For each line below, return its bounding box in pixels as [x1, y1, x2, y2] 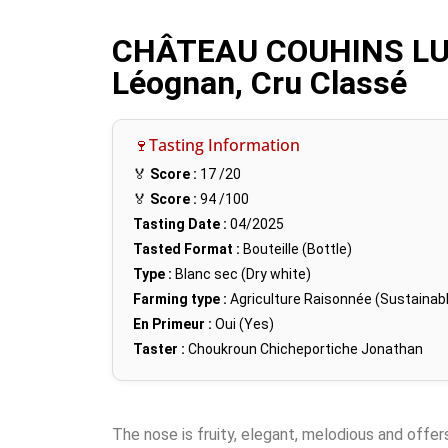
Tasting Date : [133, 216, 227, 233]
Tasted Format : [133, 241, 240, 258]
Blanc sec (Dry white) [172, 266, 311, 283]
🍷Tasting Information [133, 134, 300, 157]
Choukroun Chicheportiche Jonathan [188, 341, 423, 358]
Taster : [133, 341, 185, 358]
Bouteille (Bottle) [240, 241, 352, 258]
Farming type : [133, 291, 227, 308]
